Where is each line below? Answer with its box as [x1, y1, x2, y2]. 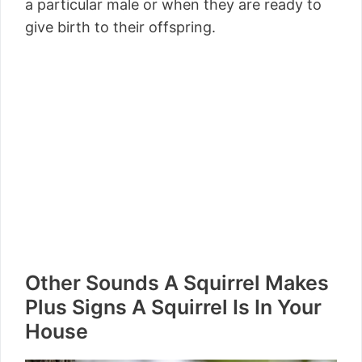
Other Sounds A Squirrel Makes [25, 270, 329, 295]
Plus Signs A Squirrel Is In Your [25, 294, 322, 319]
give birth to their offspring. [25, 18, 216, 36]
